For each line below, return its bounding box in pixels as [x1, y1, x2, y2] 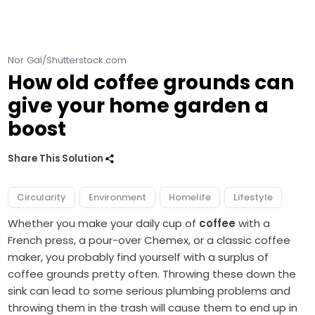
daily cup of [136, 216, 200, 231]
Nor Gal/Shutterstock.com [8, 53, 127, 67]
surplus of [218, 250, 269, 265]
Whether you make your [8, 216, 136, 231]
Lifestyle [233, 191, 274, 205]
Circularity [17, 191, 67, 205]
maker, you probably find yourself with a [8, 250, 219, 265]
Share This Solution [8, 152, 106, 166]
